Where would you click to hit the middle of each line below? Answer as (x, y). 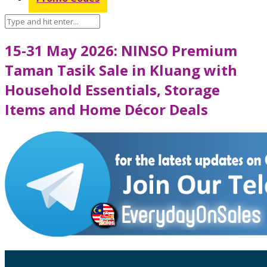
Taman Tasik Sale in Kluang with (121, 70)
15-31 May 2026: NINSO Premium (121, 50)
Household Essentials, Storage (112, 89)
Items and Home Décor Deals (106, 109)
